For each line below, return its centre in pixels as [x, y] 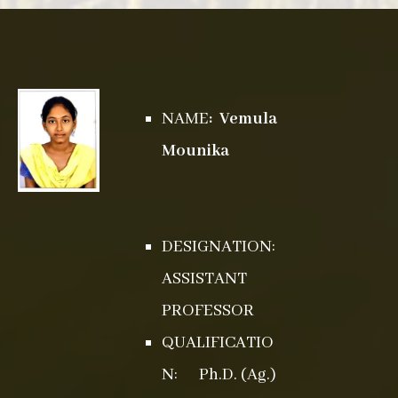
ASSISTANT [204, 279]
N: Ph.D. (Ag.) [219, 375]
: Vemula [243, 119]
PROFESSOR [209, 311]
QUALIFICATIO [217, 343]
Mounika [197, 151]
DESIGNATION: [218, 247]
